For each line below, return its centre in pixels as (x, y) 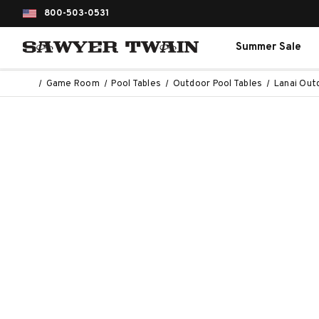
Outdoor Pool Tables (218, 84)
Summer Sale (268, 47)
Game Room (73, 84)
